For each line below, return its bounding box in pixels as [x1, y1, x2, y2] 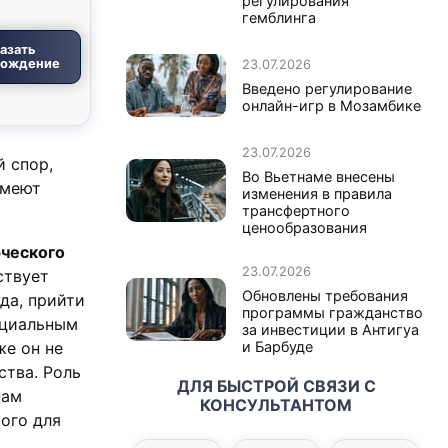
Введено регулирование [242, 79, 412, 97]
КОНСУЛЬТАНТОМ [200, 394, 352, 415]
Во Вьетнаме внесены [242, 167, 395, 185]
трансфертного [242, 201, 350, 219]
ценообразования [242, 218, 367, 236]
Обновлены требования [242, 286, 408, 304]
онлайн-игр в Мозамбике [242, 96, 421, 114]
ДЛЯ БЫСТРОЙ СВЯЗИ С [176, 375, 376, 396]
